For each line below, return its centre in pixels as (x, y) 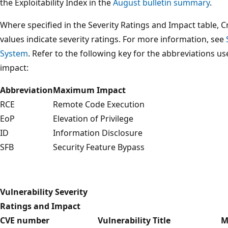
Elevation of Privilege (93, 118)
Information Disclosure (98, 133)
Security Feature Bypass (99, 147)
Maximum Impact (89, 90)
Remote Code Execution (99, 104)
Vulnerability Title (134, 220)
